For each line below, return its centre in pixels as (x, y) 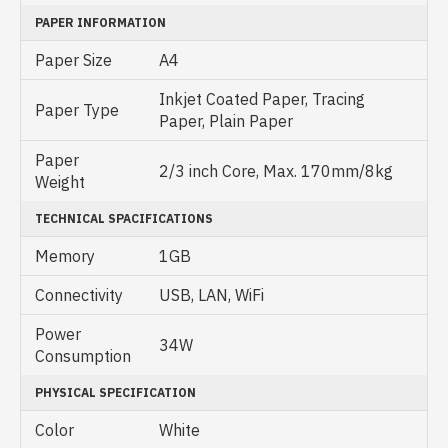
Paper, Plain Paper (226, 121)
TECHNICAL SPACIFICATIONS (124, 218)
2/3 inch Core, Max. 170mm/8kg (276, 171)
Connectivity (79, 295)
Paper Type (77, 110)
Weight (60, 182)
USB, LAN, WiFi (211, 295)
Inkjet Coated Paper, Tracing (262, 99)
